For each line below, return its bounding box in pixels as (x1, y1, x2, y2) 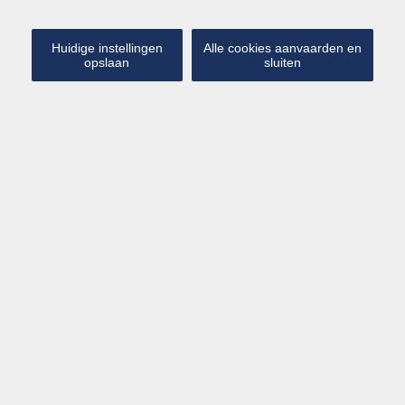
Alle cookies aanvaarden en (202, 41, 362, 55)
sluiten (263, 55, 301, 70)
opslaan (84, 55, 130, 70)
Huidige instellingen (51, 41, 163, 55)
